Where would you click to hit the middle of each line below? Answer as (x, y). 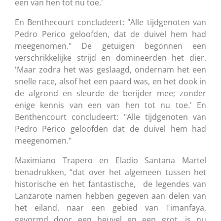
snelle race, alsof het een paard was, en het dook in (110, 81)
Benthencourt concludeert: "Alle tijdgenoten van (110, 117)
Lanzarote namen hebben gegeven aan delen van (110, 196)
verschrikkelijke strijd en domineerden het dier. (110, 57)
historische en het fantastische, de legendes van (110, 184)
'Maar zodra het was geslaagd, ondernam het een (110, 69)
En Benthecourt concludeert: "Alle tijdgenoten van (110, 22)
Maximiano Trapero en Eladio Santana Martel (110, 160)
